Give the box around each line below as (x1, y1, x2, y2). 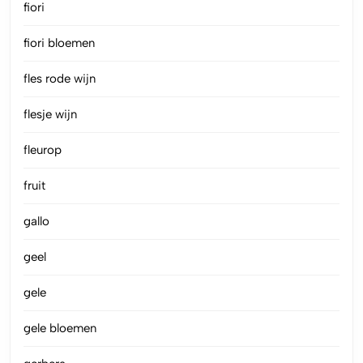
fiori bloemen (23, 36, 95, 51)
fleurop (23, 143, 62, 158)
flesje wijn (23, 107, 77, 122)
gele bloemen (23, 321, 96, 336)
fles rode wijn (23, 71, 96, 87)
